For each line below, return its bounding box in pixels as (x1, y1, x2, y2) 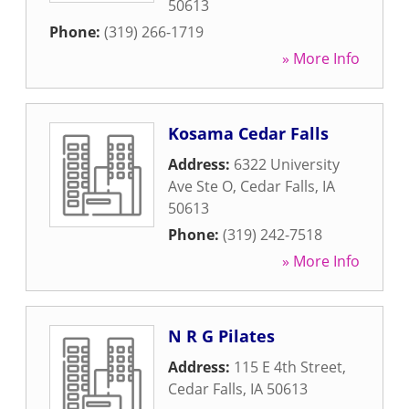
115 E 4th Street (234, 357, 342, 377)
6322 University (234, 154, 340, 174)
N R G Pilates (168, 325, 275, 347)
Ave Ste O (168, 176, 233, 196)
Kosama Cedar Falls (168, 122, 329, 144)
